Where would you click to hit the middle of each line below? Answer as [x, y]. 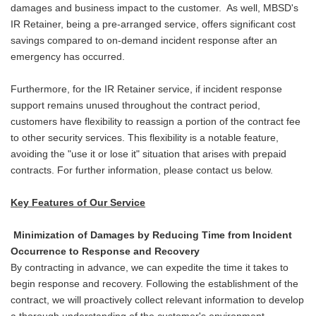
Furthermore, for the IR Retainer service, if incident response [146, 90]
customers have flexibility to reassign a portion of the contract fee [156, 122]
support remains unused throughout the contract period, [135, 106]
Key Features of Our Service [78, 203]
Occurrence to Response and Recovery [105, 252]
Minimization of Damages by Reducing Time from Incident [153, 236]
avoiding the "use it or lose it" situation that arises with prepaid [148, 154]
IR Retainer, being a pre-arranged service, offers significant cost [153, 25]
